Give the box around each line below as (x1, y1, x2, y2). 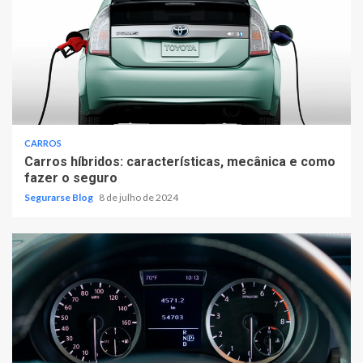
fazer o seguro (24, 170, 117, 186)
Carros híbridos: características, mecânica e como (24, 154, 335, 170)
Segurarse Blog (24, 191, 95, 204)
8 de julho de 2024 (99, 191, 178, 204)
